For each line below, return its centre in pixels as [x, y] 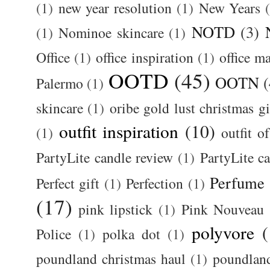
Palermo [60, 83]
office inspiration [145, 58]
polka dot [131, 234]
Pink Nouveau [223, 209]
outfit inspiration [119, 131]
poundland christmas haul [111, 259]
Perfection [155, 184]
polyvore [223, 233]
